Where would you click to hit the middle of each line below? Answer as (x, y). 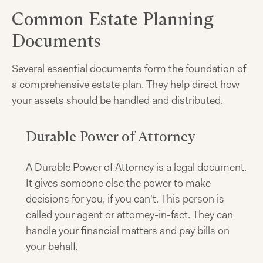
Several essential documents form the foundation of (129, 69)
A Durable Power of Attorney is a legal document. (136, 167)
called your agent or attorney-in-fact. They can (129, 215)
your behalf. (52, 247)
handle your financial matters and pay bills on (128, 231)
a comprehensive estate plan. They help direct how (126, 85)
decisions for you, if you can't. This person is (125, 199)
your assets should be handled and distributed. (117, 100)
